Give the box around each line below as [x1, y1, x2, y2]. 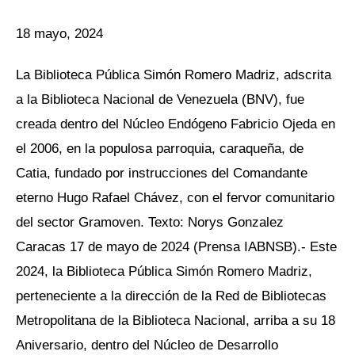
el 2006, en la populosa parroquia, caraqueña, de [16, 140, 303, 157]
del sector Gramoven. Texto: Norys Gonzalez [16, 214, 288, 231]
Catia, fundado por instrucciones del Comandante [16, 165, 307, 181]
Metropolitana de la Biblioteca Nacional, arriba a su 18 [16, 312, 335, 329]
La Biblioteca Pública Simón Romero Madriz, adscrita [16, 67, 331, 83]
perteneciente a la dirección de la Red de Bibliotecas [16, 288, 326, 304]
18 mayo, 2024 [16, 25, 103, 41]
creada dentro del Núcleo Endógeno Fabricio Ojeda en [16, 116, 335, 132]
